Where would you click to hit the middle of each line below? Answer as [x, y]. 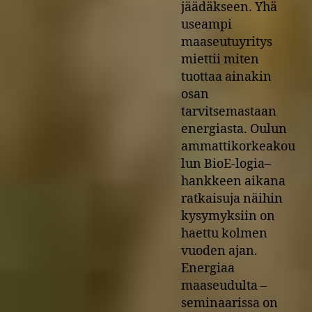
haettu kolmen [224, 233]
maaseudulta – [224, 286]
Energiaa [208, 268]
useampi [206, 24]
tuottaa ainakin [226, 77]
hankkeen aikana [233, 181]
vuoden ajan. [219, 251]
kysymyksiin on [228, 216]
